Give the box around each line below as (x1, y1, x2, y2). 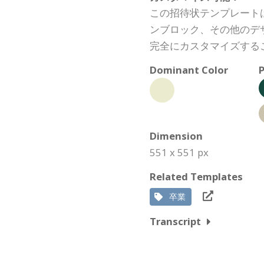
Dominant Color (150, 63, 228, 77)
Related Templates (150, 170, 243, 183)
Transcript (150, 214, 201, 228)
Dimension (150, 129, 203, 143)
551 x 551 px (150, 146, 209, 159)
